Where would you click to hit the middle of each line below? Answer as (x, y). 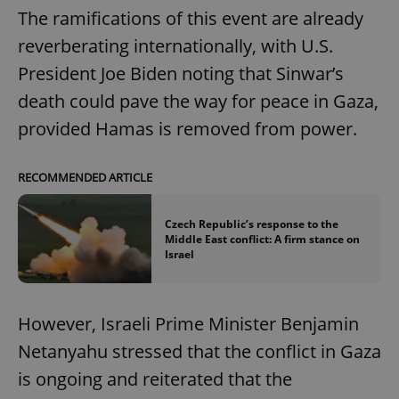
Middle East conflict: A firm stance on (262, 239)
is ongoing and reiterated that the (155, 379)
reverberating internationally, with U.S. (175, 45)
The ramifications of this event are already (191, 18)
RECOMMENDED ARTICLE (85, 177)
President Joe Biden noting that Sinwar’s (181, 73)
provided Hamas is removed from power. (187, 128)
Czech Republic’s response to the (252, 224)
